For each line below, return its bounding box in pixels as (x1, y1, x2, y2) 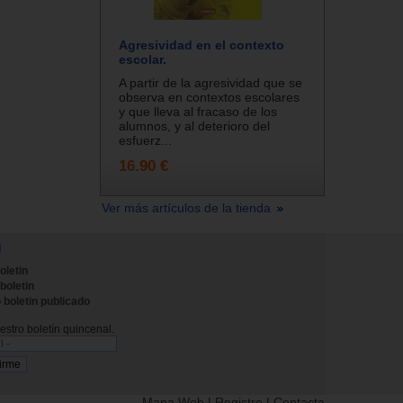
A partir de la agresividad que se (119, 75, 302, 90)
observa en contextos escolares (119, 89, 300, 104)
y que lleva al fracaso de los (119, 103, 277, 119)
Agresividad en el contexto (119, 37, 284, 52)
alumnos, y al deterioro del (119, 118, 270, 133)
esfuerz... (119, 132, 172, 148)
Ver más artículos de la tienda (102, 200, 274, 215)
